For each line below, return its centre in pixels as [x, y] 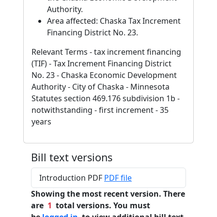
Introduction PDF [72, 178]
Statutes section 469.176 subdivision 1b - [106, 98]
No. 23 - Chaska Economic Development [104, 75]
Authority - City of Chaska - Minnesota [101, 87]
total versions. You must [101, 205]
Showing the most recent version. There [108, 194]
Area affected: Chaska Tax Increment [114, 21]
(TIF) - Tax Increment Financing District [101, 63]
